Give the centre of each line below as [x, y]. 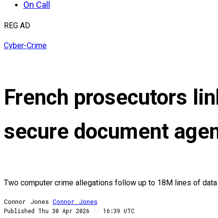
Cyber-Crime [25, 45]
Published [19, 211]
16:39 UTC [117, 211]
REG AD [17, 26]
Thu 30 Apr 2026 [65, 211]
